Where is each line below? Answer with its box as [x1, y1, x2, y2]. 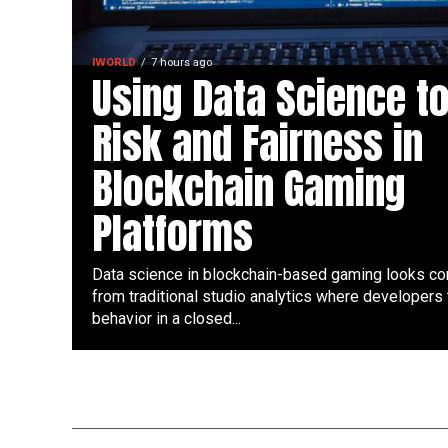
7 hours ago [151, 56, 212, 69]
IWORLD [92, 56, 136, 69]
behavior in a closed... [92, 309, 241, 328]
